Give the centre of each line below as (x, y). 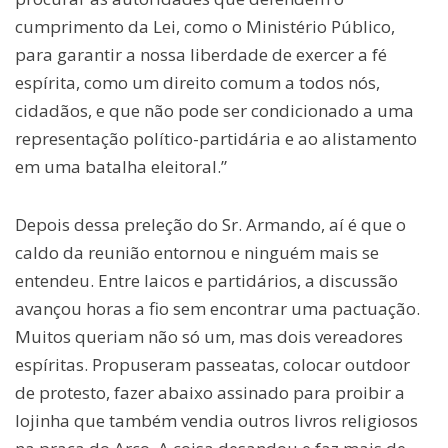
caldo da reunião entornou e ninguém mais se (197, 253)
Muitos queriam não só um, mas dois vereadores (209, 337)
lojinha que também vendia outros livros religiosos (216, 421)
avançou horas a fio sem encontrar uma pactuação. (217, 309)
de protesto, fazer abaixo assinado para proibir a (210, 393)
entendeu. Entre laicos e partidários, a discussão (206, 281)
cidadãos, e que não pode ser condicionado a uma (214, 111)
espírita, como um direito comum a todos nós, (197, 83)
